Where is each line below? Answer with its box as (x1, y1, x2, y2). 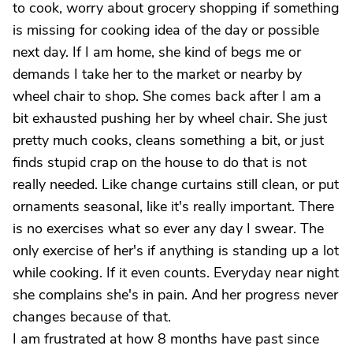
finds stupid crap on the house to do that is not (13, 153, 307, 172)
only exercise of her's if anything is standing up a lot (13, 241, 339, 260)
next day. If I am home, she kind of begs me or (13, 43, 301, 61)
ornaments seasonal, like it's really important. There (13, 197, 334, 216)
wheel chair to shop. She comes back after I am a (13, 87, 321, 106)
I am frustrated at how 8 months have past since (13, 329, 319, 348)
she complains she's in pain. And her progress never (13, 285, 338, 304)
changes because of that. (13, 307, 171, 326)
